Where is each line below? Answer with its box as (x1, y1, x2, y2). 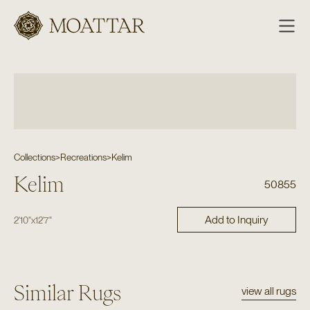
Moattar (12, 27, 102, 52)
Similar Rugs (13, 283, 121, 303)
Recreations (60, 151, 107, 163)
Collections (13, 151, 55, 163)
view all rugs (241, 284, 297, 298)
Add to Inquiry (204, 212, 268, 226)
